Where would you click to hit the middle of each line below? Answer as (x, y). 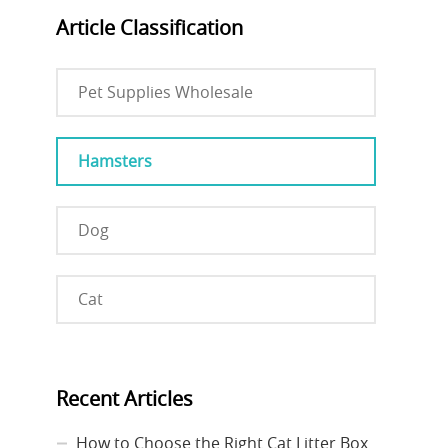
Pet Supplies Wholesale (165, 92)
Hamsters (115, 161)
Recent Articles (124, 399)
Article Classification (149, 28)
